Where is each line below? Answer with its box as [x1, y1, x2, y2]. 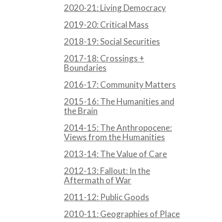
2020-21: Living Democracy [64, 2, 166, 13]
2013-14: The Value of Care [64, 149, 167, 160]
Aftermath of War [64, 175, 131, 186]
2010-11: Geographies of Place [64, 209, 180, 220]
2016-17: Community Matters [64, 79, 176, 90]
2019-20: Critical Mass [64, 19, 149, 30]
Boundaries [64, 62, 107, 73]
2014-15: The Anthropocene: [64, 122, 172, 133]
